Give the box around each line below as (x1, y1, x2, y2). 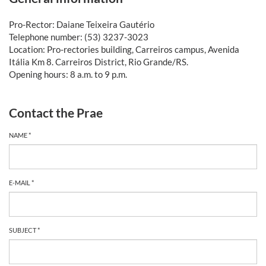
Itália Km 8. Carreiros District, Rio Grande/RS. (9, 56, 188, 67)
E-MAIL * (9, 178, 34, 186)
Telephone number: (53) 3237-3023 (9, 31, 148, 42)
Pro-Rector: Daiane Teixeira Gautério (9, 18, 154, 30)
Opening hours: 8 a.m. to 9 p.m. (9, 68, 127, 80)
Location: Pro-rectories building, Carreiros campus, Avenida (9, 43, 239, 55)
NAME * (9, 131, 31, 139)
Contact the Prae (9, 104, 103, 120)
